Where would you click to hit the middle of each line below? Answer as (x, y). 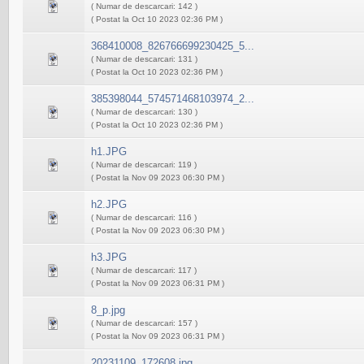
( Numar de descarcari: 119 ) (144, 165)
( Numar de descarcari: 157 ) (144, 323)
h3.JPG (109, 257)
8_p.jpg (108, 310)
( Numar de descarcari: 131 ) (144, 59)
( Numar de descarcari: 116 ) (144, 217)
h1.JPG (109, 152)
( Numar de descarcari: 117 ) (144, 270)
